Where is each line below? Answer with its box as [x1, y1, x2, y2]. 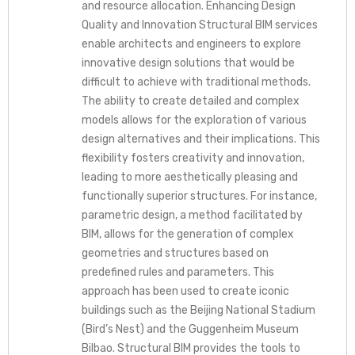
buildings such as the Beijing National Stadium [81, 303, 315, 317]
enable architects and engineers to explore [81, 36, 301, 51]
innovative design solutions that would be [81, 55, 295, 70]
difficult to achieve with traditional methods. [81, 74, 311, 89]
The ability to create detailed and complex [81, 94, 300, 108]
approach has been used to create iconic [81, 284, 289, 298]
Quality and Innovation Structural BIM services [81, 17, 318, 32]
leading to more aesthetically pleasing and [81, 170, 298, 184]
